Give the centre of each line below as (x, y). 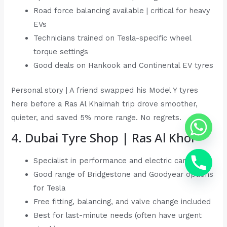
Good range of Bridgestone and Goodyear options (124, 175)
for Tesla (50, 188)
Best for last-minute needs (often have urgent (118, 216)
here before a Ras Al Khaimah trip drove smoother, (105, 104)
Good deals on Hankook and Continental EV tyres (124, 65)
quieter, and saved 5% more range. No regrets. (97, 117)
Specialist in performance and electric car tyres (120, 161)
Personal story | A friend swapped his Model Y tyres (105, 90)
